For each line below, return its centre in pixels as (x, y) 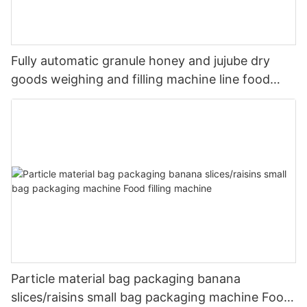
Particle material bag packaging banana (126, 279)
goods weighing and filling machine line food (140, 79)
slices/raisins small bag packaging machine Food (151, 297)
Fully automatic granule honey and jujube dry (140, 60)
